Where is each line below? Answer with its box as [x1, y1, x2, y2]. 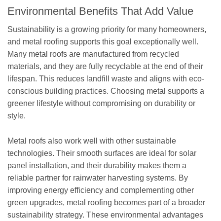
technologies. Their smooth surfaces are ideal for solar [7, 148, 196, 157]
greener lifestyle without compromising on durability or [7, 99, 195, 108]
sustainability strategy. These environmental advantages [7, 210, 203, 219]
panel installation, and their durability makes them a [7, 161, 186, 170]
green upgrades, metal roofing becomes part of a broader [7, 198, 205, 207]
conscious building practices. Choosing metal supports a [7, 87, 204, 96]
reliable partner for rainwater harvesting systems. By [7, 173, 188, 182]
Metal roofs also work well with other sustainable [7, 136, 176, 145]
